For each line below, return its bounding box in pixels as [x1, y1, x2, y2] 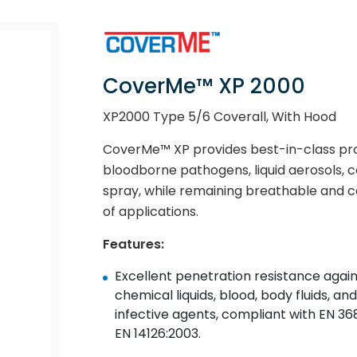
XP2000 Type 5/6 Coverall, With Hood [102, 108, 336, 126]
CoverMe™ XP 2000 [102, 72, 305, 100]
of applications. [102, 202, 198, 221]
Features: [102, 235, 164, 253]
